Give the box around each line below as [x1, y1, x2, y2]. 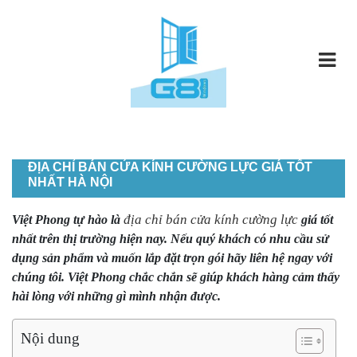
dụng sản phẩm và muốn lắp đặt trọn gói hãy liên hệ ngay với [12, 251, 332, 265]
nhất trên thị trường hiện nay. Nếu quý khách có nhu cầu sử [12, 232, 329, 245]
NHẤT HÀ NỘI [28, 175, 112, 189]
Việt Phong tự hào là [12, 213, 124, 226]
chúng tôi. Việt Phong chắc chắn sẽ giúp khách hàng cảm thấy [12, 270, 339, 284]
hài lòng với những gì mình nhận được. [12, 289, 221, 303]
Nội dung [21, 330, 80, 347]
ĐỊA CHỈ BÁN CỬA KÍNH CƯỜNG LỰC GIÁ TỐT [28, 160, 312, 174]
